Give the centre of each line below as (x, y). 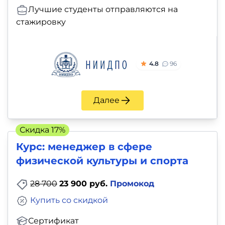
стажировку (41, 22)
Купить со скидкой (69, 200)
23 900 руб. (85, 183)
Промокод (132, 183)
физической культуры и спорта (102, 160)
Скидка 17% (42, 130)
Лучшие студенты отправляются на (103, 9)
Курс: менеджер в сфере (84, 146)
